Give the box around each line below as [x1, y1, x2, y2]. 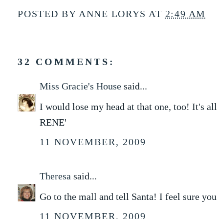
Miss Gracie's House [40, 81, 122, 92]
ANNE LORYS [79, 8, 146, 20]
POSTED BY [18, 8, 79, 20]
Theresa [40, 171, 71, 182]
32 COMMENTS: [18, 56, 115, 67]
